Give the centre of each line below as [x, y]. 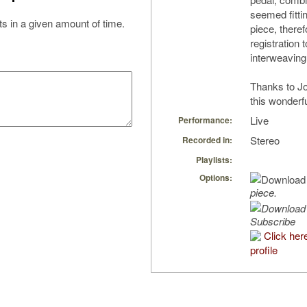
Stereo [265, 140]
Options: [216, 178]
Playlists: [214, 160]
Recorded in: [207, 140]
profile [264, 250]
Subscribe [273, 221]
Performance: [205, 120]
